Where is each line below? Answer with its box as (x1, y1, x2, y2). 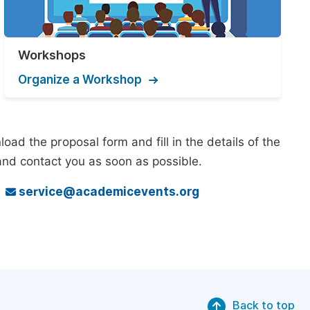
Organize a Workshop (18, 73, 142, 86)
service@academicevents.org (16, 185, 199, 199)
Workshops (18, 48, 86, 62)
